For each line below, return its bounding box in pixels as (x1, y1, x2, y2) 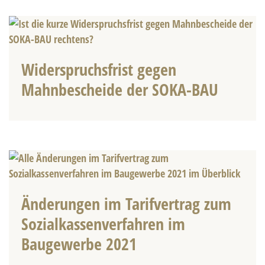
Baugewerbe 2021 (21, 232, 137, 255)
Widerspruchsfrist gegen (21, 58, 176, 81)
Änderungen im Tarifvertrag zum (21, 192, 231, 215)
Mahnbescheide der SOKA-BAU (21, 78, 218, 101)
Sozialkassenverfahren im (21, 212, 185, 235)
